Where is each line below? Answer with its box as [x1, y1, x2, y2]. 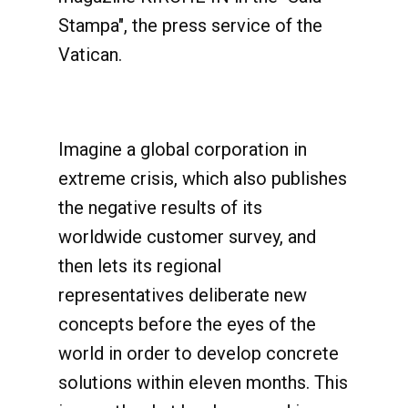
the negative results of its [58, 197, 262, 219]
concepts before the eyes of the [58, 313, 316, 335]
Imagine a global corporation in [58, 138, 307, 160]
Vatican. [58, 44, 122, 66]
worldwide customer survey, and [58, 226, 316, 248]
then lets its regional [58, 255, 221, 277]
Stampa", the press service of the [58, 15, 322, 36]
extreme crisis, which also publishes [58, 168, 347, 189]
